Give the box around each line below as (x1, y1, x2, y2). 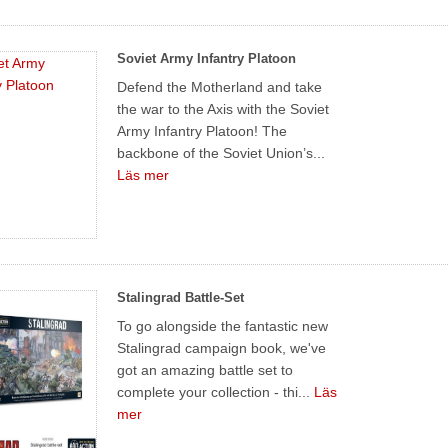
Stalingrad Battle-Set (117, 289, 245, 305)
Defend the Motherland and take (117, 78, 323, 95)
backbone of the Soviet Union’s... (117, 144, 326, 161)
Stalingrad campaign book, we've (117, 339, 327, 356)
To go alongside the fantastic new (117, 317, 329, 334)
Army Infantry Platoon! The (117, 122, 288, 139)
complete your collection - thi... (117, 383, 315, 400)
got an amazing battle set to (117, 361, 294, 378)
